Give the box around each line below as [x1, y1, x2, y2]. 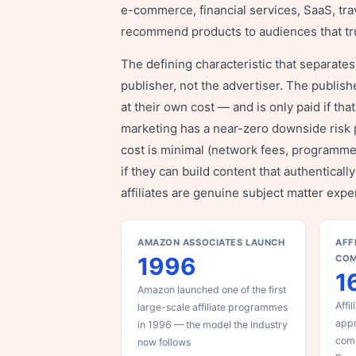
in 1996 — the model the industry [137, 319, 288, 331]
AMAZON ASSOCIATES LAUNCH [137, 237, 285, 248]
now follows [137, 336, 191, 348]
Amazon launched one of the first [137, 284, 286, 296]
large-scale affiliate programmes [137, 301, 288, 313]
